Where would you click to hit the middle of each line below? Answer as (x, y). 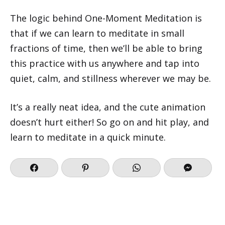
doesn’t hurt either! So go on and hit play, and (109, 122)
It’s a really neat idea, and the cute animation (108, 107)
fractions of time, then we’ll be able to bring (106, 48)
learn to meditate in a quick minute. (88, 137)
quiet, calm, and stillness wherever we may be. (110, 78)
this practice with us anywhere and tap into (105, 63)
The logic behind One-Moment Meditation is (106, 18)
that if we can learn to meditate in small (97, 33)
